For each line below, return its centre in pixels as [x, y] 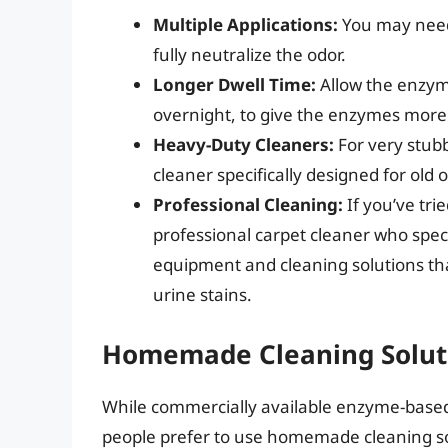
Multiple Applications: [245, 25]
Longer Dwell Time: [234, 85]
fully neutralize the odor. [249, 55]
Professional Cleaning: [248, 205]
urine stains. [202, 295]
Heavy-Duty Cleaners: [243, 145]
